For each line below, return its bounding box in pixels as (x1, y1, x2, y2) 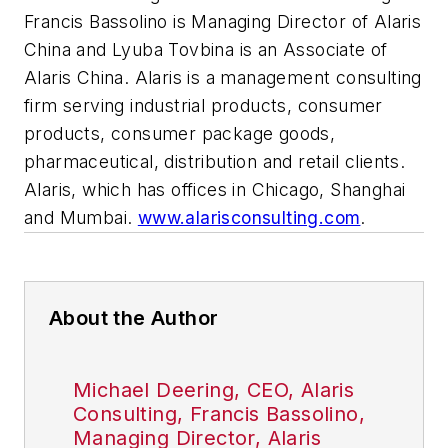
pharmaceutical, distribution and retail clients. (24, 151, 406, 173)
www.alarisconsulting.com (137, 207, 361, 229)
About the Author (49, 306, 219, 331)
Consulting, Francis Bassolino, (73, 402, 365, 427)
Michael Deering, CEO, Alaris (73, 378, 355, 403)
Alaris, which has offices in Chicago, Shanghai (24, 179, 406, 201)
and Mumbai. (24, 207, 138, 229)
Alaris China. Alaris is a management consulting (24, 67, 422, 89)
